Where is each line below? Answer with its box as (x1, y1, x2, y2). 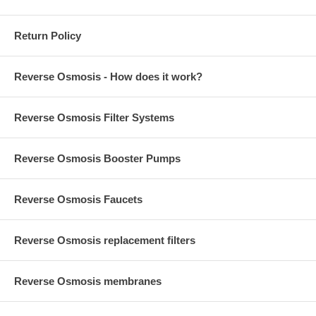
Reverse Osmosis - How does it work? (14, 71, 202, 83)
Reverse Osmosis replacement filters (14, 234, 195, 247)
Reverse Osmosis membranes (14, 275, 162, 288)
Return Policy (14, 30, 81, 42)
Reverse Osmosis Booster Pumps (14, 152, 181, 165)
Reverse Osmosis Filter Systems (14, 111, 174, 124)
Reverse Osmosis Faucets (14, 193, 142, 206)
